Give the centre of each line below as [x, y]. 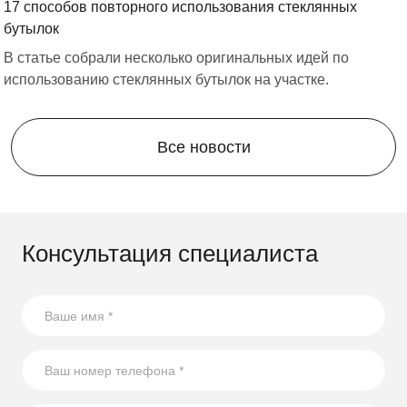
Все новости [203, 148]
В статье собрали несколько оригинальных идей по [176, 58]
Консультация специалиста [170, 254]
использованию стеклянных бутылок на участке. [166, 80]
